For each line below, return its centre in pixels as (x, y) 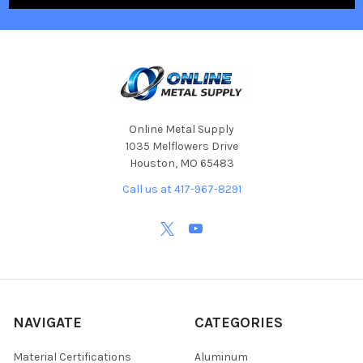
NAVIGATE (47, 322)
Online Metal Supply (181, 129)
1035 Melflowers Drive (181, 146)
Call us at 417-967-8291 (181, 189)
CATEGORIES (239, 322)
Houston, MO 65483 (181, 163)
